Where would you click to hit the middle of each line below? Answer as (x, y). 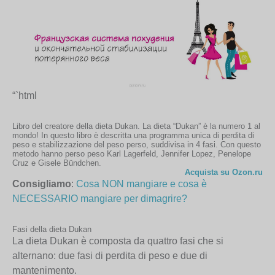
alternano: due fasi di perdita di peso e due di (110, 256)
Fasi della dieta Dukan (52, 230)
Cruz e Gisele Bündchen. (57, 163)
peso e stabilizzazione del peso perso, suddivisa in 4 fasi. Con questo (137, 145)
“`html (25, 96)
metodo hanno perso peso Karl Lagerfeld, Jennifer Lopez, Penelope (132, 154)
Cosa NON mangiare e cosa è (141, 184)
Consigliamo (42, 184)
